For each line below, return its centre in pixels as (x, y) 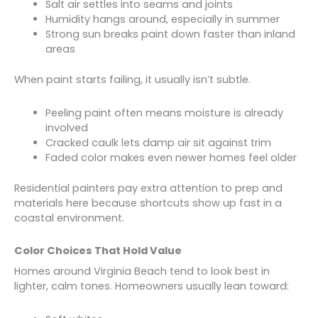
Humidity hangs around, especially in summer (162, 20)
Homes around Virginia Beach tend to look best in (142, 272)
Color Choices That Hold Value (98, 251)
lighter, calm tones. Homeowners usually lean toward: (152, 286)
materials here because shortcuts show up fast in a (148, 203)
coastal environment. (69, 218)
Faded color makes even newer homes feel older (171, 157)
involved (66, 127)
